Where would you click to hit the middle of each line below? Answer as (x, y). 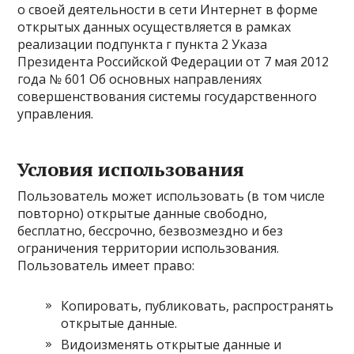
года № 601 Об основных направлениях (140, 79)
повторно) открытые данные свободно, (143, 213)
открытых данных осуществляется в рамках (154, 27)
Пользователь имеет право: (106, 265)
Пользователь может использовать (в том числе (171, 196)
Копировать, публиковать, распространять (198, 306)
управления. (56, 114)
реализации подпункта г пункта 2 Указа (143, 44)
